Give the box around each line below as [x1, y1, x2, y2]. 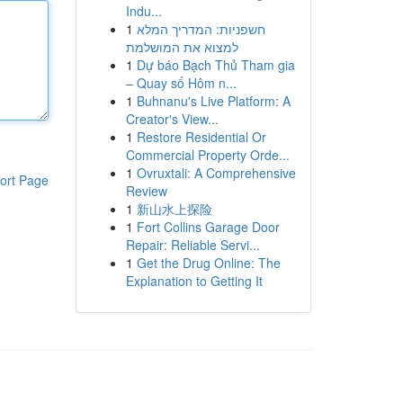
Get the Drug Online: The [136, 254, 281, 272]
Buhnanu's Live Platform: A [136, 92, 291, 110]
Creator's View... [125, 110, 219, 128]
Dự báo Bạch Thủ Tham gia [136, 56, 295, 74]
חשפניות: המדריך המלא [136, 20, 265, 38]
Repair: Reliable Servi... [125, 236, 260, 254]
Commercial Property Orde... [125, 146, 290, 164]
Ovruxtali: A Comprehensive [136, 164, 296, 182]
